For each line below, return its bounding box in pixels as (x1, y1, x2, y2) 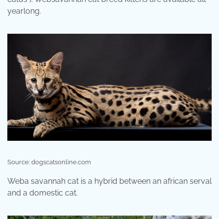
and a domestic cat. (7, 188, 78, 198)
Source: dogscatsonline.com (7, 158, 91, 166)
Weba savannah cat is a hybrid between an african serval (7, 176, 212, 186)
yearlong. (7, 6, 41, 16)
